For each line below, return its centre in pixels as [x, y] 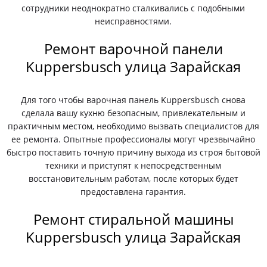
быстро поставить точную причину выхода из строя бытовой [133, 152]
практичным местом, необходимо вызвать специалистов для [133, 126]
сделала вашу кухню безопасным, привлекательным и [133, 113]
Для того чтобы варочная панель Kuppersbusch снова [133, 100]
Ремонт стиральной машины [133, 219]
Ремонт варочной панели [133, 49]
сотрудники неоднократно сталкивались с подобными [133, 8]
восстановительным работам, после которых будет [133, 178]
